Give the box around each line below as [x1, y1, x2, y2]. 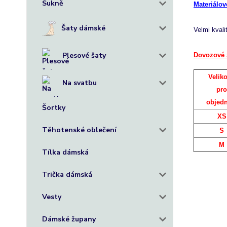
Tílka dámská [42, 147, 89, 157]
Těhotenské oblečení [42, 125, 117, 135]
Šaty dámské [61, 23, 105, 33]
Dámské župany [42, 214, 96, 224]
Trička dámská [42, 170, 92, 179]
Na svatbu [62, 78, 97, 88]
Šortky [42, 103, 65, 112]
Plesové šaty [62, 51, 106, 60]
